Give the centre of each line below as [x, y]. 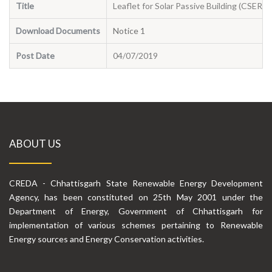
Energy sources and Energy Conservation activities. [107, 239]
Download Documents [58, 31]
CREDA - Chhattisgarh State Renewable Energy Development [136, 183]
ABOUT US [35, 144]
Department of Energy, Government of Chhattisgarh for [136, 211]
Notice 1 [134, 31]
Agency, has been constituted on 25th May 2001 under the [136, 197]
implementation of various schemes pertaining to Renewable [136, 225]
